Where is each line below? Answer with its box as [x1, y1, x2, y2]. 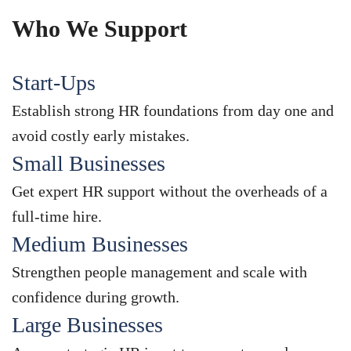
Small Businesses [12, 151, 165, 176]
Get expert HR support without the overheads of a [12, 183, 327, 201]
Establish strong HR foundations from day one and [12, 102, 334, 120]
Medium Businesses [12, 232, 188, 257]
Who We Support [12, 16, 187, 42]
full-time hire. [12, 208, 102, 226]
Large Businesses [12, 313, 163, 338]
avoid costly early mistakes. [12, 127, 190, 145]
